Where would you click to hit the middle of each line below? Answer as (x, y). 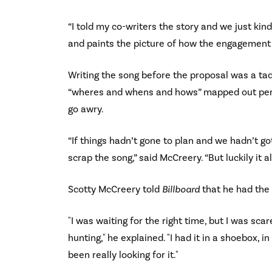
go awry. (86, 109)
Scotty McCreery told (115, 189)
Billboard (181, 189)
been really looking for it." (123, 255)
